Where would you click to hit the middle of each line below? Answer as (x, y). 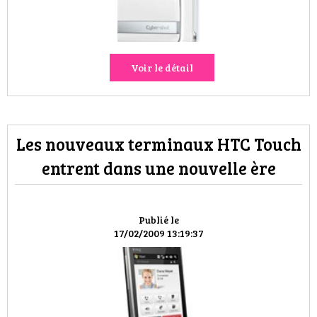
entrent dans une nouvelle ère (158, 168)
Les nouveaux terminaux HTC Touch (158, 144)
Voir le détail (162, 68)
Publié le (158, 220)
